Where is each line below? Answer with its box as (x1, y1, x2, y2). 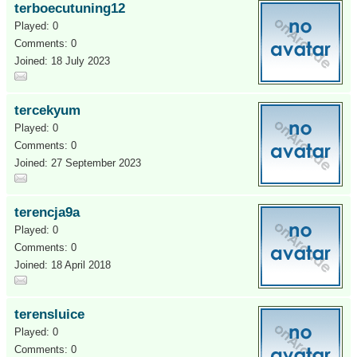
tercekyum (14, 103, 80, 118)
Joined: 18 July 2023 (14, 55, 110, 67)
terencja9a (14, 205, 80, 220)
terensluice (14, 307, 84, 322)
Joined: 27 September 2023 (14, 157, 141, 169)
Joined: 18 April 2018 (14, 259, 111, 271)
